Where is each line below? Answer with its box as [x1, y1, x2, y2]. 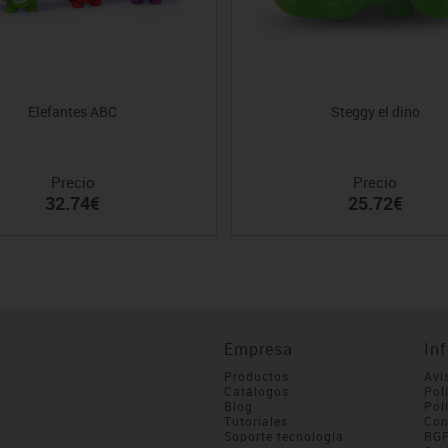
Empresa [224, 338, 293, 361]
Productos [224, 368, 289, 385]
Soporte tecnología [224, 428, 344, 445]
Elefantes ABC [28, 102, 118, 122]
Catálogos [224, 383, 289, 400]
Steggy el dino [330, 102, 420, 122]
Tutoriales [224, 413, 288, 430]
